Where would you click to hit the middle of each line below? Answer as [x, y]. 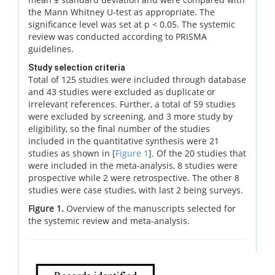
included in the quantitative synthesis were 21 [124, 141]
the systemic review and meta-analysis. [109, 220]
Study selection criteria [77, 67]
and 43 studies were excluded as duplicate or [122, 91]
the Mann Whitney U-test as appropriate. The [122, 12]
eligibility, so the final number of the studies [119, 128]
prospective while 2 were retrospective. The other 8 [134, 177]
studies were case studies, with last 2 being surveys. [136, 190]
